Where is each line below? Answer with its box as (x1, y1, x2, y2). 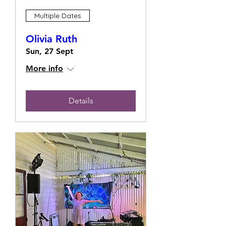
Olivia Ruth (26, 33, 77, 45)
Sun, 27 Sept (26, 46, 73, 56)
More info (26, 64, 63, 73)
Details (68, 96, 93, 105)
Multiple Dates (34, 11, 81, 20)
